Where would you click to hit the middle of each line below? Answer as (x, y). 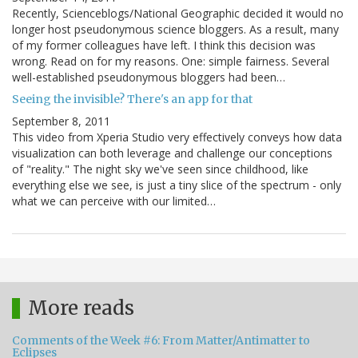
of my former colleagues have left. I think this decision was (164, 46)
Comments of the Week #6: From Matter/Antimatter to (161, 341)
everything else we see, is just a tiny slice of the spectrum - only (177, 185)
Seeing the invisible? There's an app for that (132, 99)
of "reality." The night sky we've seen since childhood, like (160, 169)
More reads (81, 308)
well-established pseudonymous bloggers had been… (149, 78)
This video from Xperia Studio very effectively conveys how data (177, 137)
